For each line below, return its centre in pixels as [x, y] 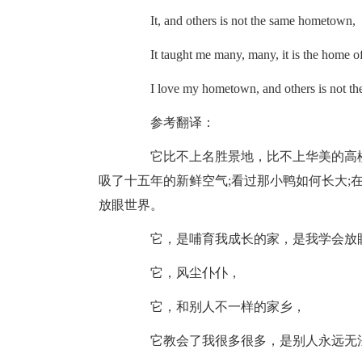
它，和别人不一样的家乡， [215, 307]
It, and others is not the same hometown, [240, 21]
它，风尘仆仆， [183, 273]
